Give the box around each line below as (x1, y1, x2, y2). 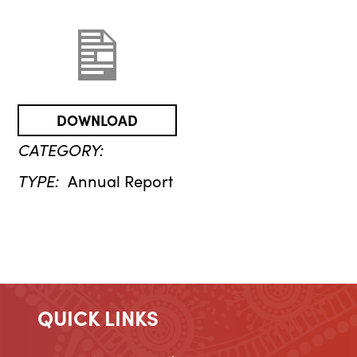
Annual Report (67, 168, 173, 192)
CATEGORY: (18, 137, 104, 161)
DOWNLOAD (57, 110, 139, 131)
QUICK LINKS (37, 303, 159, 333)
